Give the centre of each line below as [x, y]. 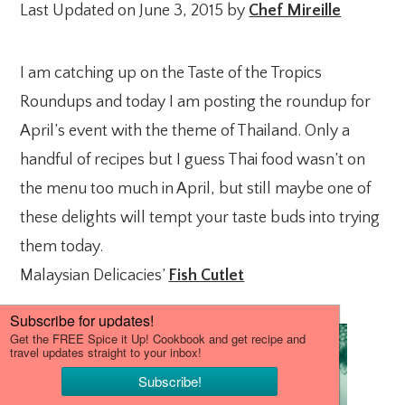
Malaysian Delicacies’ [94, 276]
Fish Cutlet [207, 276]
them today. [62, 247]
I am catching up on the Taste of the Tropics [171, 73]
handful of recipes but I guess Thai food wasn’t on [193, 160]
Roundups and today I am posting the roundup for [196, 102]
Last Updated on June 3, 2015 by [135, 11]
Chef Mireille [295, 11]
